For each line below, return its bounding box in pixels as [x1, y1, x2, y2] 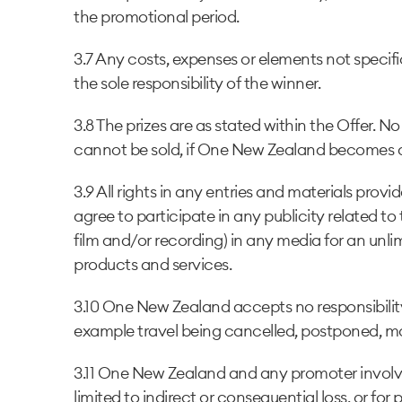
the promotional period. [74, 6, 240, 28]
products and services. [74, 254, 232, 275]
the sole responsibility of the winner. [74, 73, 320, 94]
